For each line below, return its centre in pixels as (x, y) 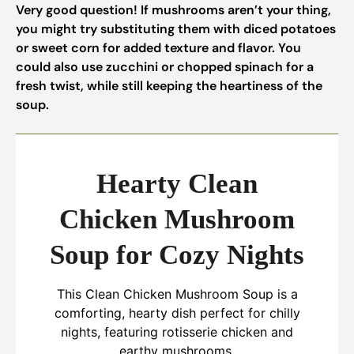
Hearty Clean (177, 184)
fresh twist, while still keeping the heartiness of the (169, 86)
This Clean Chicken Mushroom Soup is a (177, 294)
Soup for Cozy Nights (177, 255)
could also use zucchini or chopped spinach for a (165, 67)
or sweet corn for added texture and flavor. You (158, 48)
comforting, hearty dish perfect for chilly (177, 313)
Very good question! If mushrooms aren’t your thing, (173, 10)
